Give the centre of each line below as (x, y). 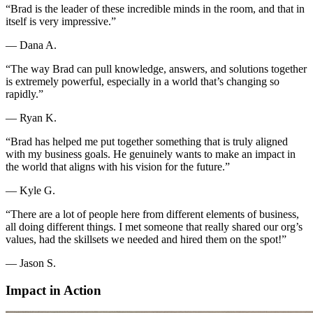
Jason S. (38, 263)
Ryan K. (38, 117)
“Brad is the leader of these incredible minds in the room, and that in (155, 8)
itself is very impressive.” (61, 21)
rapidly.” (24, 94)
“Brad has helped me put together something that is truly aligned (147, 141)
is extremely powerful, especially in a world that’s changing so (143, 81)
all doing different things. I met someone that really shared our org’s (154, 226)
